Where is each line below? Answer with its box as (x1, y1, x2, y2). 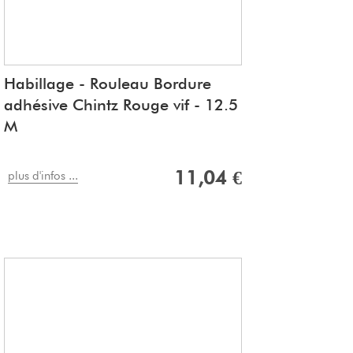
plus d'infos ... (8, 169, 78, 184)
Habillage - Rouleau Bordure (4, 74, 211, 94)
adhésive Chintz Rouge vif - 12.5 (4, 95, 238, 115)
